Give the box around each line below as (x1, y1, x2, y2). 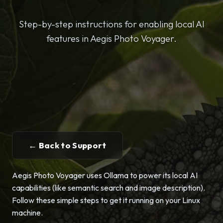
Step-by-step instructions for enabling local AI (18, 18, 205, 30)
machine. (12, 208, 43, 218)
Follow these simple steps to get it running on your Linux (12, 195, 200, 205)
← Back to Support (28, 140, 107, 150)
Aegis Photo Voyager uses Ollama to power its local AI (12, 170, 198, 180)
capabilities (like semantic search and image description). (12, 183, 205, 193)
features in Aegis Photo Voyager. (46, 33, 177, 44)
